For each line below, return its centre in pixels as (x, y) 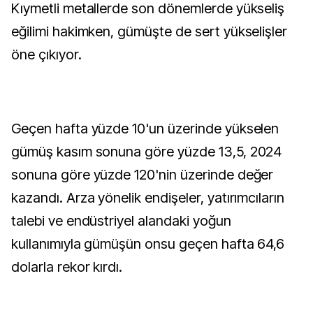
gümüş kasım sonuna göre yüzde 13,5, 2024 (147, 152)
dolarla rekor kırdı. (67, 267)
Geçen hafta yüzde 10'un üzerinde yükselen (145, 129)
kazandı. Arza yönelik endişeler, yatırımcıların (148, 198)
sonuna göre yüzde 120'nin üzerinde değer (143, 175)
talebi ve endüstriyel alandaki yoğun (121, 221)
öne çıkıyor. (46, 54)
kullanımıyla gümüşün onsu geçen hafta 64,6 (148, 244)
